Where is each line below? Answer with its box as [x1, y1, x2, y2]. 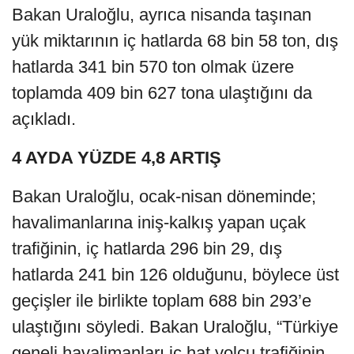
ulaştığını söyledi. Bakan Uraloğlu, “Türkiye [12, 317, 338, 337]
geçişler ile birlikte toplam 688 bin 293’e [12, 291, 311, 311]
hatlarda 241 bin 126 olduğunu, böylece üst [12, 265, 339, 285]
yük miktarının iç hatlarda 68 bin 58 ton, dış [12, 31, 338, 51]
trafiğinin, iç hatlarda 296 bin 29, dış [12, 239, 282, 259]
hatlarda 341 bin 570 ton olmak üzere [12, 57, 294, 77]
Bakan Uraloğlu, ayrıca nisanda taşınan [12, 5, 311, 25]
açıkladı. [12, 109, 76, 130]
